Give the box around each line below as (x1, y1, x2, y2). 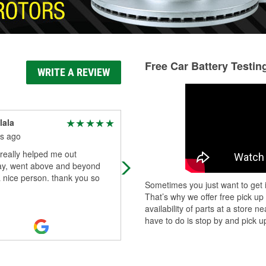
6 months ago (134, 130, 185, 142)
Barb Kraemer (134, 116, 188, 128)
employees (134, 160, 175, 172)
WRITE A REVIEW (37, 66, 110, 78)
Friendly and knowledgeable (134, 148, 239, 160)
